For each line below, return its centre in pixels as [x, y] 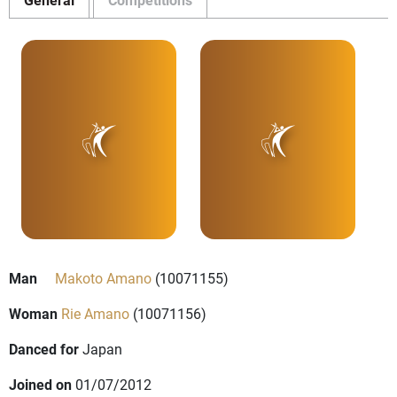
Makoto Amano [103, 278]
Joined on [40, 385]
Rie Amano [95, 314]
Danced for [44, 349]
